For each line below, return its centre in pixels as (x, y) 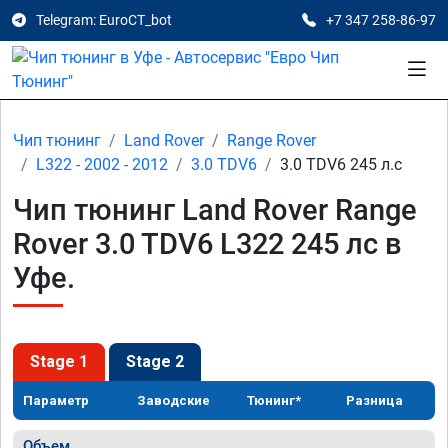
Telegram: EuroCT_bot (104, 20)
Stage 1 (59, 361)
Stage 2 (155, 361)
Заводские (174, 400)
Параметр (56, 400)
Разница (375, 400)
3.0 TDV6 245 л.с (341, 164)
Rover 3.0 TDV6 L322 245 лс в (207, 244)
